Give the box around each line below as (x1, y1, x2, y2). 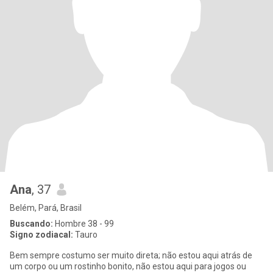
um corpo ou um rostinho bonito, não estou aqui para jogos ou (10, 261, 246, 271)
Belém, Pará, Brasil (10, 203, 82, 213)
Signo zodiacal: (10, 230, 73, 239)
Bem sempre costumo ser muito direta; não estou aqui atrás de (10, 250, 252, 260)
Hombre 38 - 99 (53, 219, 114, 229)
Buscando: (10, 219, 53, 229)
